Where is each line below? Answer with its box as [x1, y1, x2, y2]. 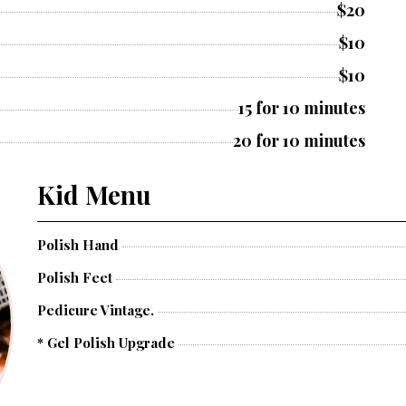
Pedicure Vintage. [37, 301, 154, 319]
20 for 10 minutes [233, 130, 365, 151]
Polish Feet [37, 268, 112, 286]
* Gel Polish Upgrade [37, 333, 175, 352]
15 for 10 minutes [238, 97, 365, 119]
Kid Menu [37, 178, 151, 211]
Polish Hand [37, 236, 119, 254]
